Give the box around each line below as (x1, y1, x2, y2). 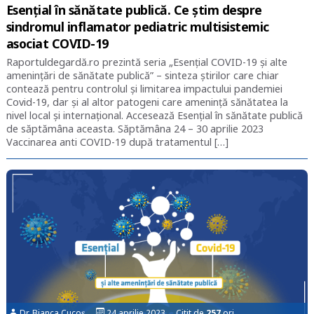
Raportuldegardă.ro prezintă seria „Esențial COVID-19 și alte (6, 55, 287, 69)
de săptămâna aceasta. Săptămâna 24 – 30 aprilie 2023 (6, 121, 264, 135)
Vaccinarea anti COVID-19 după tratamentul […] (6, 135, 228, 149)
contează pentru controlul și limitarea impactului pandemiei (6, 81, 282, 95)
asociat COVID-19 (6, 34, 109, 52)
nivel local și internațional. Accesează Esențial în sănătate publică (6, 108, 303, 122)
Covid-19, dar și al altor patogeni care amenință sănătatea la (6, 95, 288, 109)
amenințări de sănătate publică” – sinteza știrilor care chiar (6, 68, 279, 82)
